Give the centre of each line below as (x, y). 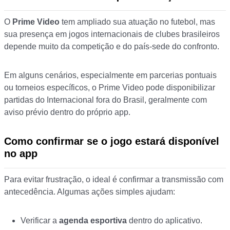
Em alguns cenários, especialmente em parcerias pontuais (110, 75)
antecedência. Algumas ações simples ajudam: (90, 192)
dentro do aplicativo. (165, 221)
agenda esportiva (93, 221)
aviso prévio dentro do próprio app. (67, 112)
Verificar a (40, 221)
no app (21, 154)
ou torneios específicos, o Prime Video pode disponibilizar (110, 88)
